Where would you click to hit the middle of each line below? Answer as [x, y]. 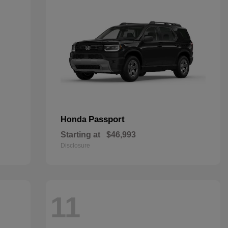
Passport [106, 119]
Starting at [80, 135]
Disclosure [75, 146]
